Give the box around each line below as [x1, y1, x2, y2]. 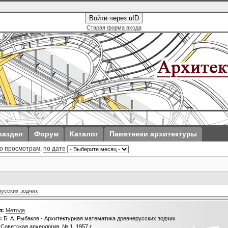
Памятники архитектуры [109, 130, 197, 138]
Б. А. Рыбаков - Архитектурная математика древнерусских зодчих [2, 215, 176, 221]
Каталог [70, 130, 98, 138]
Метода [6, 207, 25, 213]
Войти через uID [89, 14, 139, 22]
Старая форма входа [87, 24, 141, 31]
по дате [43, 145, 66, 152]
